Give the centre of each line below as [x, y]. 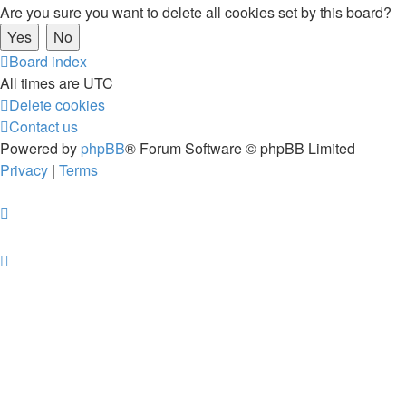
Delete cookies [57, 105]
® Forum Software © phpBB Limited [240, 148]
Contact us [43, 126]
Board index [48, 61]
